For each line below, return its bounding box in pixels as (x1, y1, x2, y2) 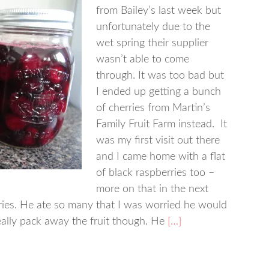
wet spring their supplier (96, 38, 208, 49)
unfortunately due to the (96, 22, 210, 32)
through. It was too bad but (96, 70, 224, 81)
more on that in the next (96, 184, 208, 195)
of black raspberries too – (96, 168, 214, 178)
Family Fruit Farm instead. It (96, 119, 227, 130)
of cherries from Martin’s (96, 103, 210, 113)
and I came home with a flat (96, 151, 225, 162)
